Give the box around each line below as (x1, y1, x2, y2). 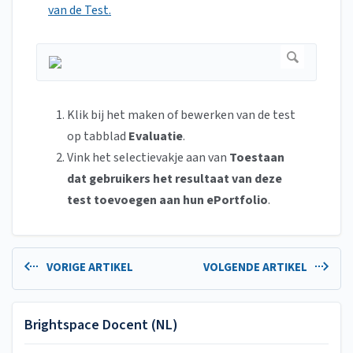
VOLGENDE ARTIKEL (203, 259, 310, 277)
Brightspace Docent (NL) (24, 314, 178, 335)
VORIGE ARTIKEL (43, 259, 133, 277)
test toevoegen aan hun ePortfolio (67, 191, 268, 210)
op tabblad (67, 128, 126, 146)
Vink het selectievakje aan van (67, 149, 229, 167)
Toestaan (229, 149, 284, 167)
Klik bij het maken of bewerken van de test (67, 106, 295, 124)
